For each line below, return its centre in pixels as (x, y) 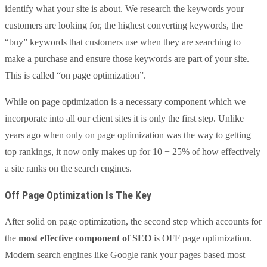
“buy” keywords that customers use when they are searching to (123, 42)
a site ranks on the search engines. (68, 168)
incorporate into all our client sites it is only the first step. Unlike (124, 118)
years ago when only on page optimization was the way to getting (128, 135)
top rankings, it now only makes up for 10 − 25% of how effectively (133, 151)
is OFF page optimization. (201, 238)
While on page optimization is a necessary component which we (125, 101)
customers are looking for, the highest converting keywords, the (124, 25)
